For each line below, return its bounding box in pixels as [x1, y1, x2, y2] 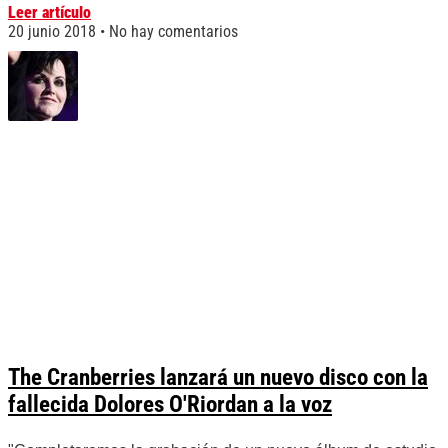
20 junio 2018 [8, 22, 100, 42]
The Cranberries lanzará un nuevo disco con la [8, 364, 428, 392]
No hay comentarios [105, 22, 238, 42]
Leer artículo [8, 3, 91, 23]
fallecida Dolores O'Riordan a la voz [8, 391, 332, 419]
